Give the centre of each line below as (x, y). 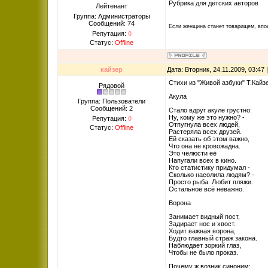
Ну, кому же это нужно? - (207, 117)
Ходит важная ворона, (202, 231)
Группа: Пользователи (112, 101)
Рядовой (112, 86)
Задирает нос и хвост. (202, 224)
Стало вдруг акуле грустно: (210, 110)
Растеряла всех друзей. (205, 132)
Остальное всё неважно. (206, 189)
